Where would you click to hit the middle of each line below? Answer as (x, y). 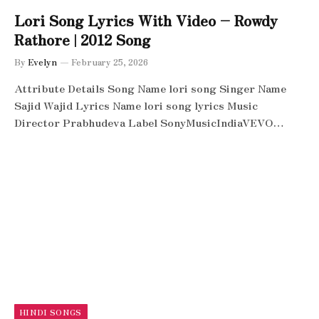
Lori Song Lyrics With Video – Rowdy (146, 20)
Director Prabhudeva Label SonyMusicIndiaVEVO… (149, 122)
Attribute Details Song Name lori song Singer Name (150, 88)
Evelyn (42, 61)
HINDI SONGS (51, 312)
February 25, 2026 (110, 61)
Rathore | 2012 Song (82, 39)
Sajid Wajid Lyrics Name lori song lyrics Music (136, 105)
